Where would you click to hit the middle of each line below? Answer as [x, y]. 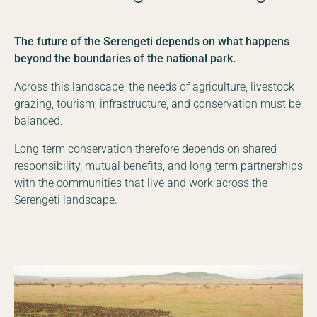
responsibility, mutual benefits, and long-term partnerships [158, 166]
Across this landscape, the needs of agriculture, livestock [154, 86]
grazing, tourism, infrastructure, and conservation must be [157, 103]
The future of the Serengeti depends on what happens [152, 41]
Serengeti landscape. [66, 200]
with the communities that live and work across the [141, 183]
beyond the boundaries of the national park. [125, 58]
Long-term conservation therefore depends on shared [145, 149]
